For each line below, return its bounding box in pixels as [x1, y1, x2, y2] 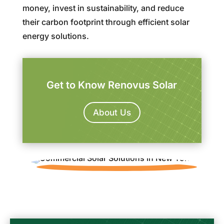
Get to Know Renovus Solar [46, 78, 177, 91]
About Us [92, 107, 131, 117]
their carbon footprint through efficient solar [22, 16, 189, 27]
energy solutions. [22, 30, 89, 41]
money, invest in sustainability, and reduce [22, 2, 184, 13]
